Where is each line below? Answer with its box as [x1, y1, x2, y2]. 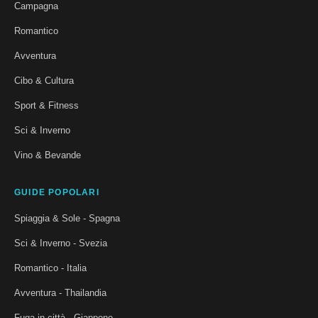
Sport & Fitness [14, 99, 79, 111]
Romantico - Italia [14, 262, 87, 273]
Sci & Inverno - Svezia [14, 237, 107, 248]
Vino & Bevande [14, 149, 81, 160]
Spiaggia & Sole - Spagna [14, 212, 120, 224]
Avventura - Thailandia [14, 287, 106, 298]
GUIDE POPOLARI [14, 187, 99, 197]
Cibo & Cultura [14, 75, 74, 86]
